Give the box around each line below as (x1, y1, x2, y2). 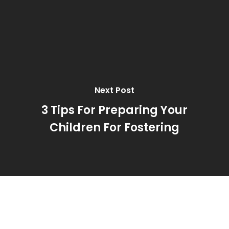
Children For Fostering (49, 119, 179, 135)
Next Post (94, 84, 134, 96)
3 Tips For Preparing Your (41, 102, 188, 118)
